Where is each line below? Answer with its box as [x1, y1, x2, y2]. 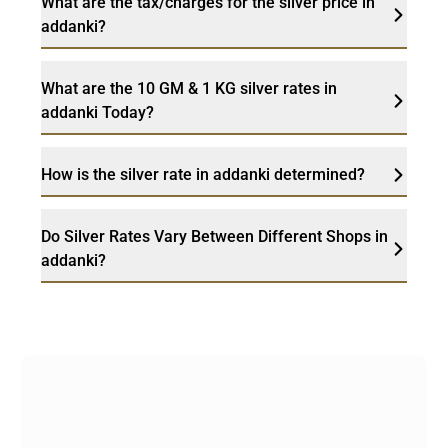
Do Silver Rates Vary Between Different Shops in [40, 227, 388, 247]
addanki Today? [40, 103, 154, 123]
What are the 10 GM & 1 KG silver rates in [40, 79, 337, 99]
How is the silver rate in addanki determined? [40, 165, 365, 185]
